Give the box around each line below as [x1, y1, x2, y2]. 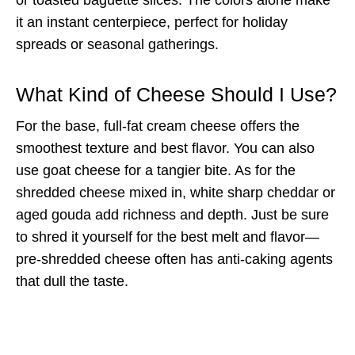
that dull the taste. [16, 273, 128, 289]
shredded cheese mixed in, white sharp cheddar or [16, 184, 335, 200]
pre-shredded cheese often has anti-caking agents [16, 250, 333, 267]
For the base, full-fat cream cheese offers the [16, 117, 300, 134]
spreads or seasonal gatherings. [16, 36, 219, 52]
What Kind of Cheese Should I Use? [16, 83, 337, 106]
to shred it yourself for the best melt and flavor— [16, 228, 319, 245]
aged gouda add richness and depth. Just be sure [16, 206, 329, 223]
